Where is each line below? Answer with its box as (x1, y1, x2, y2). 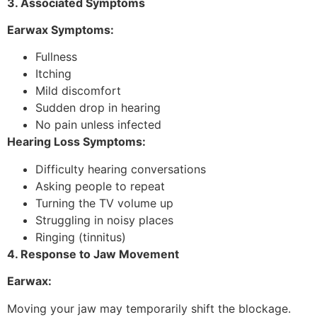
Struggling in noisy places (35, 212, 173, 227)
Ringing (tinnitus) (35, 229, 126, 244)
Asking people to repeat (35, 178, 165, 193)
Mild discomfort (35, 83, 121, 98)
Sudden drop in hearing (35, 100, 161, 115)
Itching (35, 67, 71, 81)
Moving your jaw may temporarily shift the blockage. (7, 301, 291, 316)
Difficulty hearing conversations (35, 161, 206, 176)
